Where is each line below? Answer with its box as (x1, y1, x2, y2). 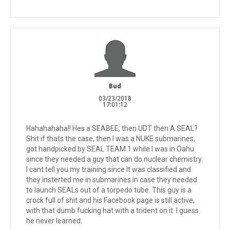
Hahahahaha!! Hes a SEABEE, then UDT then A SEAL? (26, 124, 198, 132)
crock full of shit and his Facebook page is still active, (26, 196, 195, 204)
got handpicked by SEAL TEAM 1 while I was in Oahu (26, 144, 194, 153)
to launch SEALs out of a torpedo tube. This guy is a (26, 185, 191, 194)
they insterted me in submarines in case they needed (26, 175, 197, 184)
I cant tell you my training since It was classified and (26, 165, 191, 174)
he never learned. (26, 216, 82, 225)
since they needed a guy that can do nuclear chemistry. (26, 155, 203, 163)
